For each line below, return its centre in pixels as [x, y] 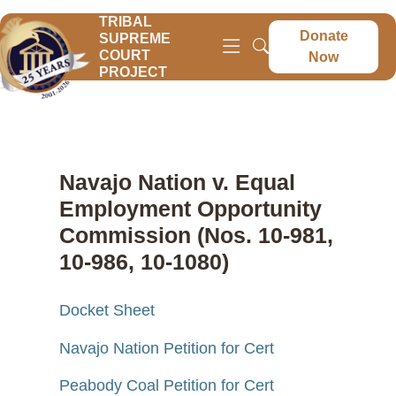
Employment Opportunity [191, 209]
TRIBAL [126, 22]
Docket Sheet [107, 311]
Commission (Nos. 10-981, [197, 235]
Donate [324, 36]
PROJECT [133, 72]
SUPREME [135, 38]
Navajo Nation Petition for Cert [167, 348]
